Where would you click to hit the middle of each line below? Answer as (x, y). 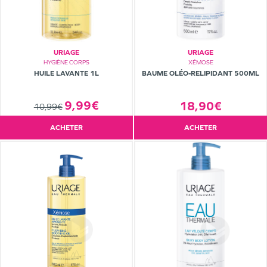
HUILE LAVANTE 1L (66, 73)
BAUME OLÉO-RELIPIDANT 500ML (201, 74)
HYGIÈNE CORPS (66, 62)
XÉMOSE (201, 63)
